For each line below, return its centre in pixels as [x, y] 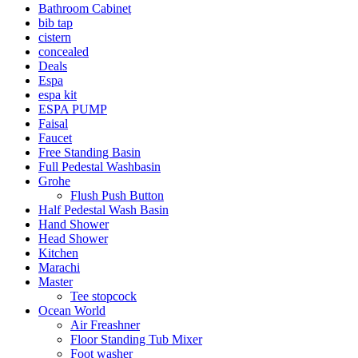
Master [56, 281]
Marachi [59, 267]
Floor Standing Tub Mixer [136, 339]
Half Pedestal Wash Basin [103, 209]
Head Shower [73, 238]
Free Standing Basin [89, 152]
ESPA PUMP [73, 109]
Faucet [55, 137]
